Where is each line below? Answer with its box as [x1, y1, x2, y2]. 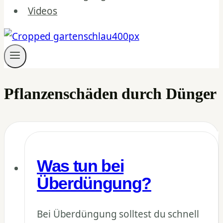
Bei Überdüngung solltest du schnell [37, 208, 199, 221]
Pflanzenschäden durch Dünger [4, 84, 217, 103]
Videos [27, 4, 58, 17]
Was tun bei [37, 157, 124, 176]
